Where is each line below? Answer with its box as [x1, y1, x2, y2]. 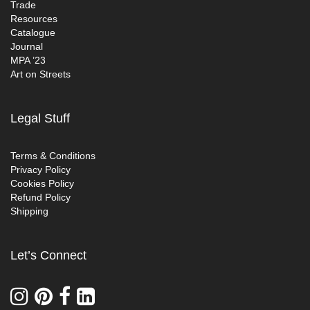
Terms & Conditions [10, 150, 95, 162]
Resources [10, 13, 57, 25]
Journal [10, 41, 43, 53]
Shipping [10, 206, 48, 217]
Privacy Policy [10, 164, 71, 176]
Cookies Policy [10, 178, 74, 190]
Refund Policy [10, 192, 71, 203]
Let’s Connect [10, 248, 86, 263]
